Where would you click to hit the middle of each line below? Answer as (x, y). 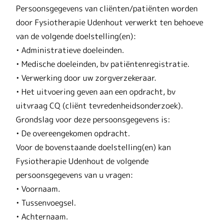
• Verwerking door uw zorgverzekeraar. (86, 78)
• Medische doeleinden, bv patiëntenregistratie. (103, 64)
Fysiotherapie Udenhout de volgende (82, 161)
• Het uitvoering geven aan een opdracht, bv (96, 91)
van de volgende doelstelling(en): (76, 36)
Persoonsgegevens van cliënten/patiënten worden (107, 8)
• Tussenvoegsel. (46, 202)
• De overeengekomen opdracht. (73, 133)
